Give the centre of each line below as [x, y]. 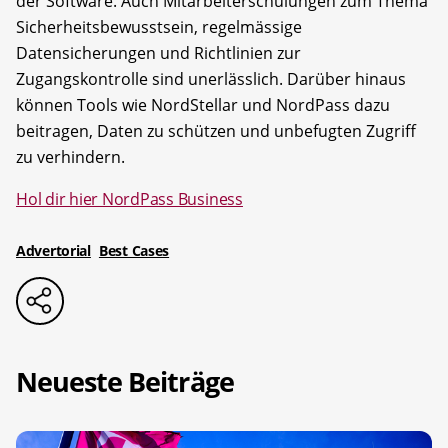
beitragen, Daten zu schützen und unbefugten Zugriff [216, 130]
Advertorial [53, 250]
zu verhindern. [70, 156]
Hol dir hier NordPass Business [129, 198]
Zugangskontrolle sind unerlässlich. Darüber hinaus [211, 78]
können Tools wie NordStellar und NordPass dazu [203, 104]
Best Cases [134, 250]
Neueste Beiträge [125, 382]
